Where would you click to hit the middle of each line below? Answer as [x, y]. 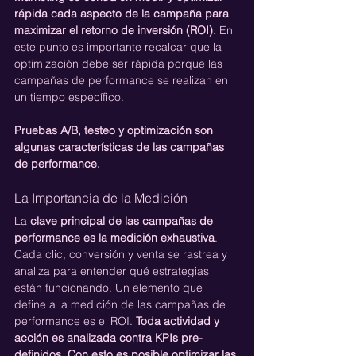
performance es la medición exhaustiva [114, 237]
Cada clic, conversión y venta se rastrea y [122, 254]
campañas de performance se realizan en [123, 80]
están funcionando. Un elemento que [110, 287]
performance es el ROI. [75, 321]
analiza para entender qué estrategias [113, 271]
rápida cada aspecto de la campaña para [123, 13]
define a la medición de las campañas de [122, 304]
